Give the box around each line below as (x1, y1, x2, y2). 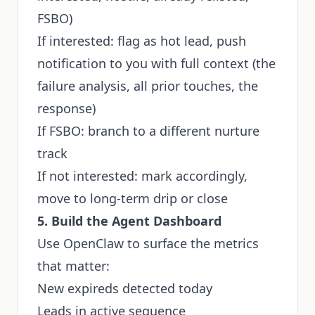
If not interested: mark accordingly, (37, 167, 247, 184)
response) (37, 100, 96, 117)
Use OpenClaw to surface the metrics (37, 235, 259, 252)
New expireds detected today (37, 280, 212, 297)
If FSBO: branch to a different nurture (37, 122, 259, 139)
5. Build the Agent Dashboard (37, 212, 221, 229)
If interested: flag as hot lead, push (37, 32, 246, 49)
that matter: (37, 257, 110, 274)
